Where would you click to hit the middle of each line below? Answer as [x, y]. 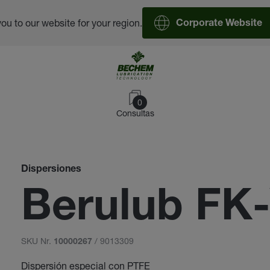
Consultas [135, 113]
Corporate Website [219, 24]
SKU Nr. [37, 241]
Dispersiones [51, 170]
